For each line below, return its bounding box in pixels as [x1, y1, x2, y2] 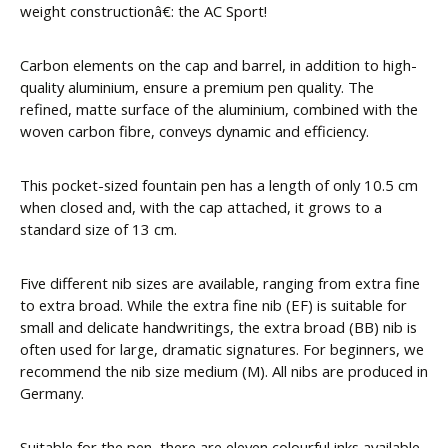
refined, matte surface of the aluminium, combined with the [20, 99, 418, 120]
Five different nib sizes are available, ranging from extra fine [20, 273, 420, 294]
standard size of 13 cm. [20, 219, 177, 240]
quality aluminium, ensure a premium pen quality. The [20, 77, 374, 98]
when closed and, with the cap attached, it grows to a [20, 197, 382, 218]
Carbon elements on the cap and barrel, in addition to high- [20, 55, 417, 76]
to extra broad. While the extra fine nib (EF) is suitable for [20, 295, 407, 316]
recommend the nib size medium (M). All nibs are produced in [20, 361, 428, 382]
